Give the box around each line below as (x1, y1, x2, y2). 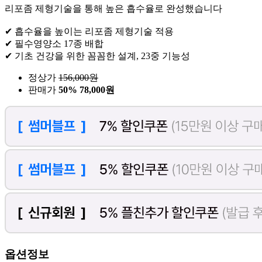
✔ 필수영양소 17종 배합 (5, 39, 104, 49)
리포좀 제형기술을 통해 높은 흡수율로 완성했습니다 (5, 4, 222, 14)
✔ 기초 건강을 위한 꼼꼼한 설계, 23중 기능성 (5, 51, 190, 61)
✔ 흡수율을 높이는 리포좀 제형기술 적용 (5, 26, 174, 37)
